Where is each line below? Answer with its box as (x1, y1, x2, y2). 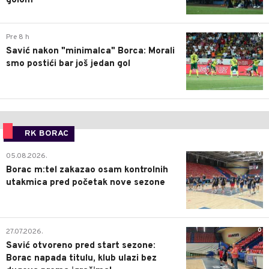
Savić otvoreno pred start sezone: (6, 240, 156, 252)
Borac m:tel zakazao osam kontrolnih (6, 164, 168, 176)
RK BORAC (25, 128, 68, 139)
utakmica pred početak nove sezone (6, 177, 165, 189)
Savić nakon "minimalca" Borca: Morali (6, 45, 175, 57)
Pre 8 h (6, 32, 29, 42)
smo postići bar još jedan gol (6, 58, 130, 70)
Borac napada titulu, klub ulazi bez (6, 253, 157, 265)
